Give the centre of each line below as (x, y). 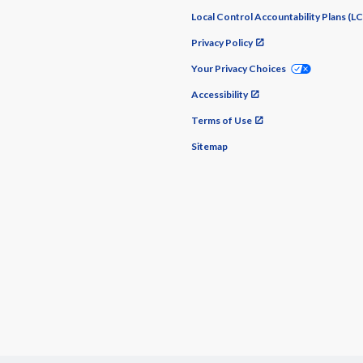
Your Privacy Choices (239, 68)
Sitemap (209, 146)
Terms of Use (222, 120)
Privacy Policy (222, 43)
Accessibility (220, 94)
